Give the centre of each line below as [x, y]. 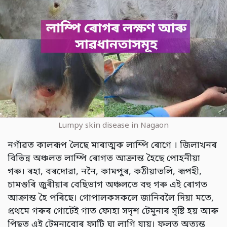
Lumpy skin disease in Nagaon [113, 126]
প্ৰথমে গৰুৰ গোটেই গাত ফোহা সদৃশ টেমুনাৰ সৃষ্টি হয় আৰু [113, 212]
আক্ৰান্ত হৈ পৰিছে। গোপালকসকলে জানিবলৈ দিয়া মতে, [111, 199]
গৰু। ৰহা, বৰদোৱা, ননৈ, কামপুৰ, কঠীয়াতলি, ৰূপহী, [105, 172]
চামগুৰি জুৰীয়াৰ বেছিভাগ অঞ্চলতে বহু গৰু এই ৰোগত [107, 185]
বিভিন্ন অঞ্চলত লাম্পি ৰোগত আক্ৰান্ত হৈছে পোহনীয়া [104, 159]
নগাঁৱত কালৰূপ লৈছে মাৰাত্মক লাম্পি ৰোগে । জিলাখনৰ [112, 146]
